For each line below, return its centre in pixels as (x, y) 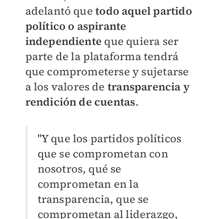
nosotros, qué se (79, 169)
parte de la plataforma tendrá (102, 56)
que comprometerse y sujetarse (107, 72)
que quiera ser (140, 41)
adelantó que (59, 11)
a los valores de (66, 87)
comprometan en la (88, 184)
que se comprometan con (103, 154)
